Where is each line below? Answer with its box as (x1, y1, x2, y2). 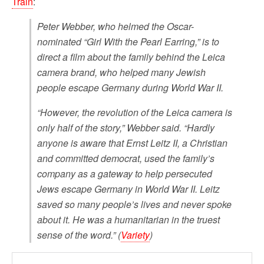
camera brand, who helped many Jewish (37, 65, 206, 79)
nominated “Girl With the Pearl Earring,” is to (37, 34, 219, 48)
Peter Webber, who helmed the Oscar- (37, 19, 194, 33)
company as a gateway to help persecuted (37, 166, 212, 180)
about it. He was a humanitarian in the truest (37, 212, 220, 226)
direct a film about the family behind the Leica (37, 49, 225, 64)
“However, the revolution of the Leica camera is (37, 105, 232, 119)
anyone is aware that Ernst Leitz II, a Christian (37, 136, 227, 150)
